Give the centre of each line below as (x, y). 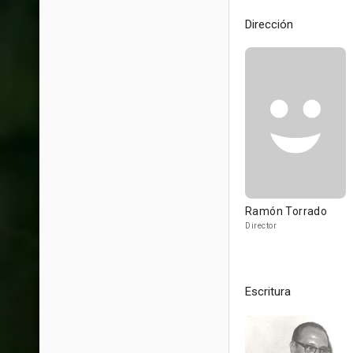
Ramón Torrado (286, 211)
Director (261, 226)
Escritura (268, 292)
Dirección (269, 24)
